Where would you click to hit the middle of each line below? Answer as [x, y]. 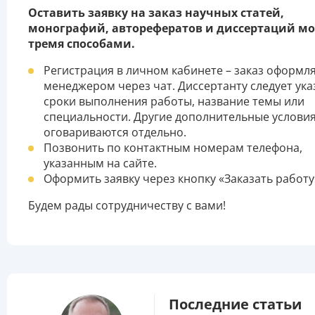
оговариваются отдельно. [115, 133]
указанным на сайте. [100, 163]
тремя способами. [82, 44]
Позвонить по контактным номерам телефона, [173, 148]
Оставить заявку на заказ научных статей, [156, 13]
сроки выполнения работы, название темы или [174, 102]
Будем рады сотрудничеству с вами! [127, 206]
